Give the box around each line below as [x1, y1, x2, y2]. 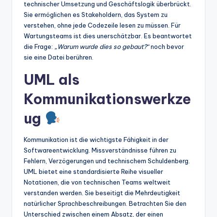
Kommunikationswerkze [24, 90, 191, 108]
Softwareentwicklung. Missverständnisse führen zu [24, 146, 176, 154]
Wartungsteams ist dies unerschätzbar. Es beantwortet [24, 31, 192, 40]
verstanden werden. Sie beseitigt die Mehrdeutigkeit [24, 188, 180, 197]
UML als [24, 70, 79, 89]
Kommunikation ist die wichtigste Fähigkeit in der [24, 135, 169, 143]
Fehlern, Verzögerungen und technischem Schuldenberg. [24, 156, 190, 165]
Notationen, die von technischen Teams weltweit [24, 178, 170, 186]
